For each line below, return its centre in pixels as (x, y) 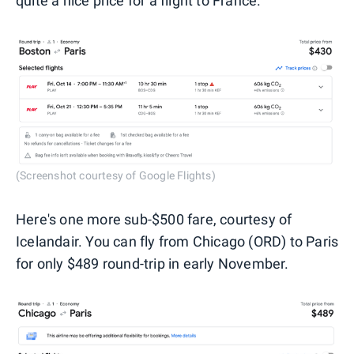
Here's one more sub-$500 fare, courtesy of (154, 220)
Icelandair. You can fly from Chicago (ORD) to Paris (177, 242)
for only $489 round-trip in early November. (153, 264)
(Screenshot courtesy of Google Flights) (116, 176)
